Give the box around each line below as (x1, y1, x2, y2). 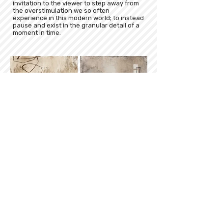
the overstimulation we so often (13, 7, 110, 14)
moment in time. (13, 29, 61, 36)
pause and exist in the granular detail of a (13, 22, 139, 29)
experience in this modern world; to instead (13, 14, 144, 22)
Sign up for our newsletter (17, 174, 132, 184)
